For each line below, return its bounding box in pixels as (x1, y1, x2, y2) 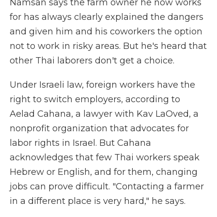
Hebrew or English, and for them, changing (10, 167, 198, 177)
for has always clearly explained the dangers (10, 12, 203, 22)
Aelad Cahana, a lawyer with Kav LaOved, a (10, 108, 199, 119)
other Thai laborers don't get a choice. (10, 55, 174, 66)
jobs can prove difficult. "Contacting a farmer (10, 181, 204, 192)
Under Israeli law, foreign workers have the (10, 79, 195, 90)
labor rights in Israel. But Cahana (10, 138, 151, 148)
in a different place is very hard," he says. (10, 196, 186, 206)
